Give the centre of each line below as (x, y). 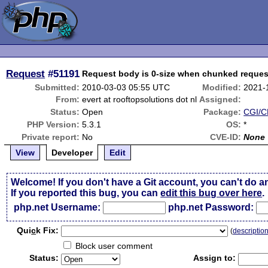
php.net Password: (211, 207)
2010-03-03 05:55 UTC (126, 87)
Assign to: (215, 258)
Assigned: (220, 99)
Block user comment (113, 246)
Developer (72, 153)
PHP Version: (54, 124)
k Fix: (48, 230)
